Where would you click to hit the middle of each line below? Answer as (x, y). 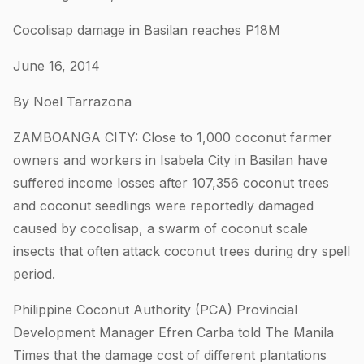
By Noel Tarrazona (72, 101)
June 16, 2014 (56, 65)
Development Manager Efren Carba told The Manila (173, 332)
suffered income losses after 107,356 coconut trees (171, 182)
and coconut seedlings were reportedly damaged (163, 205)
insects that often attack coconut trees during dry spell (182, 251)
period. (34, 273)
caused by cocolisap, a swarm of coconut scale (160, 228)
